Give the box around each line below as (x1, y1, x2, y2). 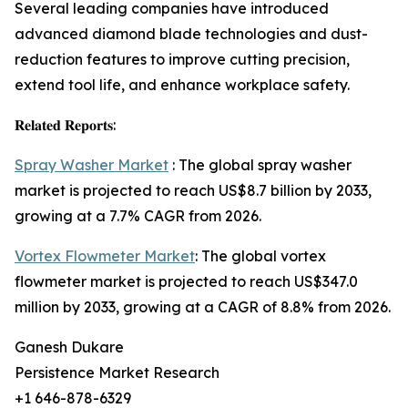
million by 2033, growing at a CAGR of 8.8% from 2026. (15, 298, 391, 317)
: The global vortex (195, 247, 326, 266)
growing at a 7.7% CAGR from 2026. (15, 207, 261, 226)
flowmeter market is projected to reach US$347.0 (15, 272, 358, 291)
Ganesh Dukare (15, 338, 124, 357)
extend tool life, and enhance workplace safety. (15, 76, 350, 95)
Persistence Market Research (15, 363, 219, 382)
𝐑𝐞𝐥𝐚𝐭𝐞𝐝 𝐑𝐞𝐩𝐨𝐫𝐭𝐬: (15, 116, 116, 135)
